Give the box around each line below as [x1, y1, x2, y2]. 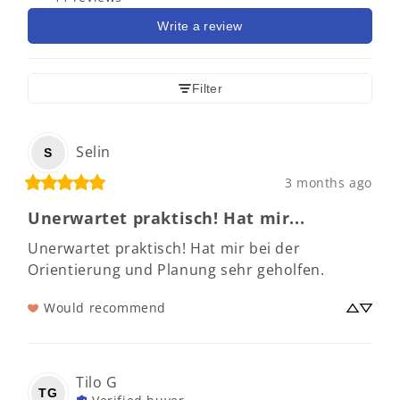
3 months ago [284, 173, 372, 191]
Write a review [157, 18, 243, 33]
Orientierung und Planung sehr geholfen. [28, 259, 325, 279]
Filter [191, 80, 223, 96]
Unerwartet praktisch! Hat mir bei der [28, 237, 301, 258]
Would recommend [44, 298, 166, 316]
